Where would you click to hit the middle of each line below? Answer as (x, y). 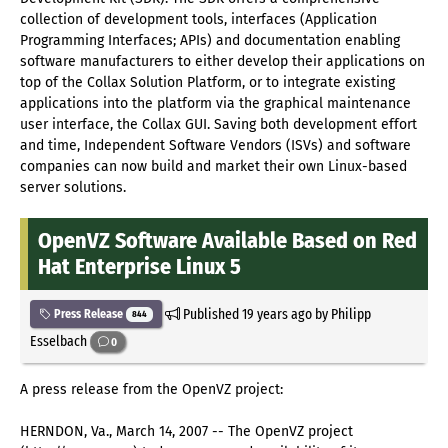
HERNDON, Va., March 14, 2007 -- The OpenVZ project (186, 431)
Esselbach (60, 340)
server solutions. (73, 188)
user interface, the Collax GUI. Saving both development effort (218, 125)
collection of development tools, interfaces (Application (198, 20)
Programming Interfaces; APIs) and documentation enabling (210, 41)
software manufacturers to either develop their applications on (222, 62)
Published (210, 313)
